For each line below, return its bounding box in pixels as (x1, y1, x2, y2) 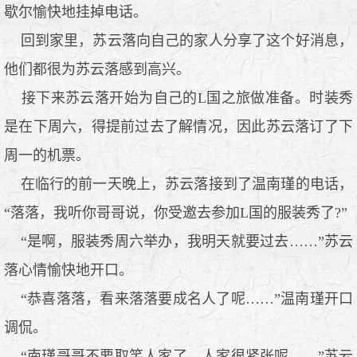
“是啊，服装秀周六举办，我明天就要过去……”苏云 (4, 233, 353, 249)
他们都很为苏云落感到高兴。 (4, 61, 190, 77)
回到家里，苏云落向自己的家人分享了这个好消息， (4, 32, 353, 49)
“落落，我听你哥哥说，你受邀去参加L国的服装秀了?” (4, 204, 347, 221)
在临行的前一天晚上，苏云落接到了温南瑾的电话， (4, 175, 353, 192)
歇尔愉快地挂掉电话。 (4, 3, 147, 20)
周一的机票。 (4, 147, 90, 163)
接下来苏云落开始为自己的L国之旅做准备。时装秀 (4, 89, 353, 106)
